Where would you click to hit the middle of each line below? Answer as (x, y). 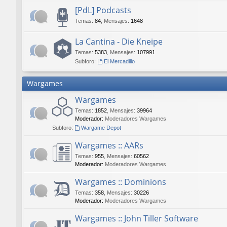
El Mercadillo (119, 61)
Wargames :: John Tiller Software (137, 218)
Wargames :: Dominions (121, 182)
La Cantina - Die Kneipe (119, 42)
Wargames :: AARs (109, 145)
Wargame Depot (101, 128)
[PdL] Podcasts (103, 10)
